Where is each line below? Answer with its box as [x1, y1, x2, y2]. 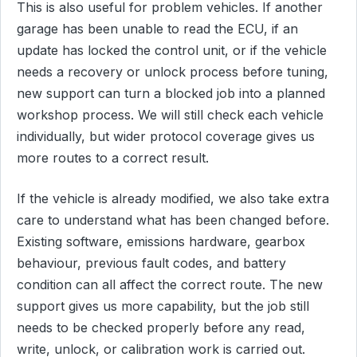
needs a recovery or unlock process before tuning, [17, 64, 328, 80]
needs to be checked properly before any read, [17, 319, 305, 335]
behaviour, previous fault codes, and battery [17, 254, 286, 271]
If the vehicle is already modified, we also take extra [17, 190, 329, 206]
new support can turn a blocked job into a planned [17, 85, 325, 102]
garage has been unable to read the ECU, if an [17, 21, 298, 37]
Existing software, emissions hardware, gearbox [17, 233, 305, 249]
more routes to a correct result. [17, 150, 209, 167]
